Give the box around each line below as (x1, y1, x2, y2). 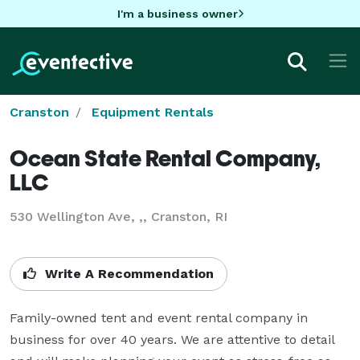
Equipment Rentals (92, 104, 214, 120)
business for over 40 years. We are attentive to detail (10, 331, 334, 347)
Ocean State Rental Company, (10, 144, 321, 171)
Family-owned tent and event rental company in (10, 309, 308, 325)
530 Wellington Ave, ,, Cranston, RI (10, 208, 227, 224)
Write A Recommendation (41, 265, 214, 281)
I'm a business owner (117, 6, 238, 20)
